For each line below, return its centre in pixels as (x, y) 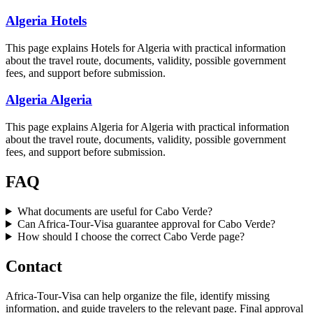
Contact (34, 266)
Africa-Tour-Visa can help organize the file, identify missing (138, 296)
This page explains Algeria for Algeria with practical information (147, 127)
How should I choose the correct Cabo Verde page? (131, 236)
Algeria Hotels (46, 20)
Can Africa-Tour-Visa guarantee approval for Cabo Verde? (146, 224)
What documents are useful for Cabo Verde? (115, 211)
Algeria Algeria (49, 100)
